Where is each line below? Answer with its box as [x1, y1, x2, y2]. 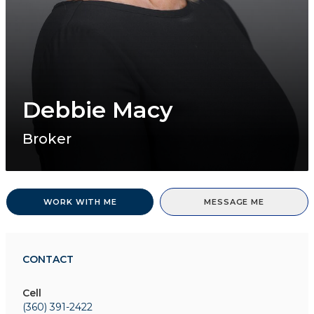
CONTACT [22, 253, 74, 266]
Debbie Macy [22, 96, 173, 123]
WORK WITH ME [43, 197, 117, 207]
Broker [22, 130, 71, 147]
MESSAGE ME [204, 197, 264, 207]
